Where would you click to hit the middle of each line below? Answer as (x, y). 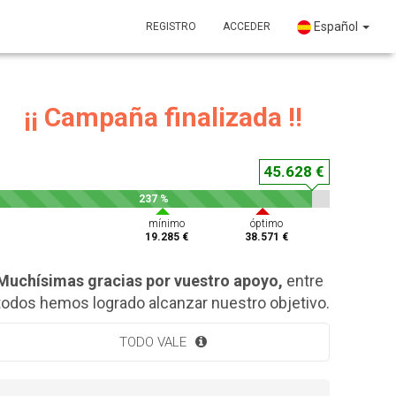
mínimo (167, 224)
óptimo (267, 224)
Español (336, 27)
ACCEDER (247, 27)
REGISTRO (171, 27)
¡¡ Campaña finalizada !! (163, 117)
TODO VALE (152, 342)
